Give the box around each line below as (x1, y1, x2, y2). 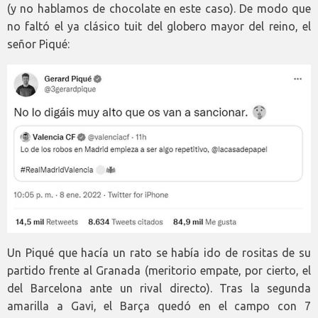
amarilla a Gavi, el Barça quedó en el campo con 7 (7, 300, 311, 313)
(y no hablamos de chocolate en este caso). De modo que (7, 2, 311, 16)
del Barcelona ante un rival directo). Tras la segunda (7, 282, 311, 295)
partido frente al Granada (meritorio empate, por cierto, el (7, 264, 311, 278)
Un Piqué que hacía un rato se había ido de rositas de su (7, 246, 311, 260)
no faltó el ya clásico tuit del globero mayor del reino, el (7, 20, 311, 33)
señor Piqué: (7, 38, 70, 51)
